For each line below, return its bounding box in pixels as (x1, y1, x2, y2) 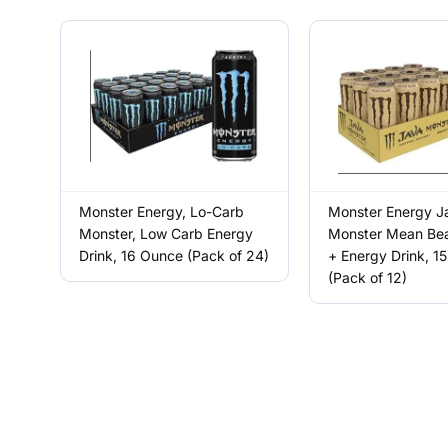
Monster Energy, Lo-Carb (79, 203, 245, 220)
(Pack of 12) (327, 269, 407, 286)
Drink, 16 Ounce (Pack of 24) (79, 247, 270, 264)
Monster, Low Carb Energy (79, 225, 254, 242)
